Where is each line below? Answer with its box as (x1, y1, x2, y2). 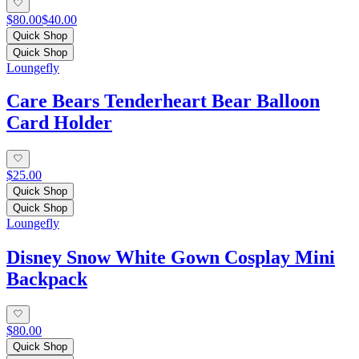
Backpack (6, 268, 87, 289)
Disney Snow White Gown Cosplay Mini (6, 246, 335, 268)
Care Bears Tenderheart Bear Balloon (6, 91, 320, 112)
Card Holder (6, 112, 112, 134)
